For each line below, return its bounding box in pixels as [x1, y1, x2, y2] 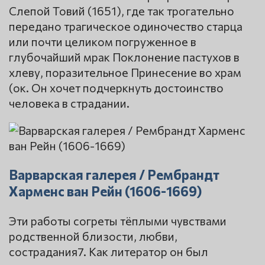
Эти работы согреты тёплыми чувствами [9, 213, 227, 228]
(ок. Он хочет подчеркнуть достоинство [9, 80, 224, 95]
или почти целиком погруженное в [9, 34, 196, 49]
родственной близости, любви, [9, 228, 177, 243]
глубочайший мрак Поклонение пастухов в [9, 50, 240, 64]
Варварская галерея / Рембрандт [9, 166, 219, 183]
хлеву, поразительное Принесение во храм [9, 65, 241, 80]
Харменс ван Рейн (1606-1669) [9, 183, 202, 200]
